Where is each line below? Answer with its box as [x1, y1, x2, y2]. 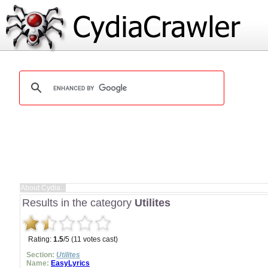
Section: [26, 251, 54, 259]
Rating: [28, 235, 53, 243]
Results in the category [22, 197, 135, 209]
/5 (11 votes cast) [63, 235, 118, 243]
